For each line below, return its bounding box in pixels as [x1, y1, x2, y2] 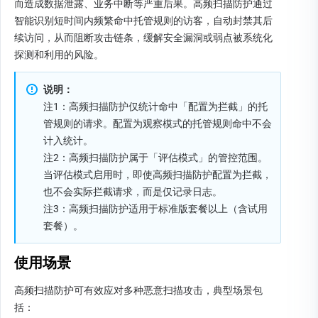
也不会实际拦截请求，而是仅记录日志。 [43, 186, 222, 197]
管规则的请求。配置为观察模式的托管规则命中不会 [43, 118, 272, 129]
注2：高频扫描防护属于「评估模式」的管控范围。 [43, 152, 268, 163]
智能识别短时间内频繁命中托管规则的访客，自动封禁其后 [14, 15, 273, 26]
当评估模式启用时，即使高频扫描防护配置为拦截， [43, 169, 272, 180]
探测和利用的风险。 [14, 49, 104, 60]
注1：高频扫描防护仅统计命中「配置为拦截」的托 [43, 101, 268, 112]
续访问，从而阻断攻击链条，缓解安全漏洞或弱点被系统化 [14, 32, 273, 43]
